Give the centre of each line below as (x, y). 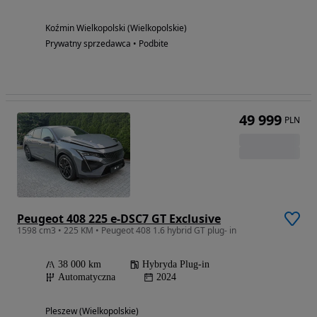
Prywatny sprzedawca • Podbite (107, 44)
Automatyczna (87, 277)
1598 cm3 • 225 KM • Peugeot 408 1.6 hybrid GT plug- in (127, 231)
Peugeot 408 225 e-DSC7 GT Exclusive (119, 219)
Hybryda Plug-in (176, 265)
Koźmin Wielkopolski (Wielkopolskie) (116, 28)
